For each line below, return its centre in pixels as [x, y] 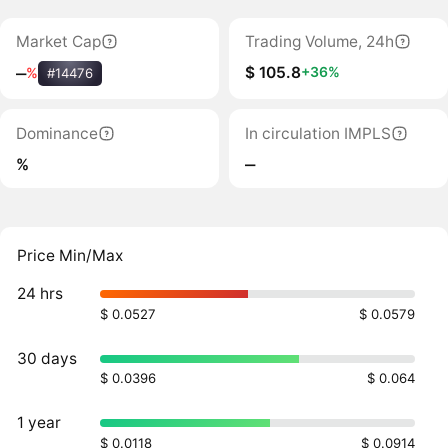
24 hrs [40, 294]
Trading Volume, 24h [319, 41]
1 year [39, 423]
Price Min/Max [70, 255]
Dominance [56, 133]
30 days [47, 358]
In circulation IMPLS [317, 133]
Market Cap [58, 41]
